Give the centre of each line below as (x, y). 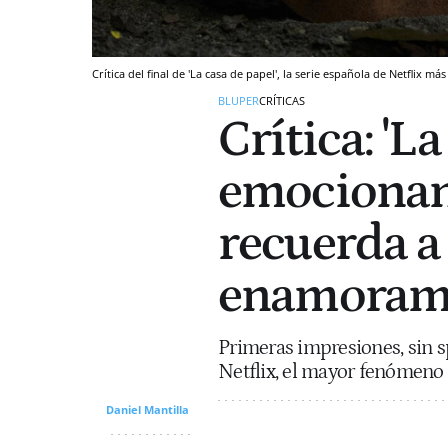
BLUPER (238, 100)
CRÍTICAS (282, 100)
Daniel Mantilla (147, 409)
